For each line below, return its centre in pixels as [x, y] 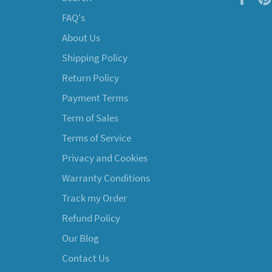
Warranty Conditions [106, 178]
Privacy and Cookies [105, 158]
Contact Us [86, 258]
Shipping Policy [95, 58]
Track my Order [94, 198]
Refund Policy [91, 218]
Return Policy [90, 78]
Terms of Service [97, 138]
